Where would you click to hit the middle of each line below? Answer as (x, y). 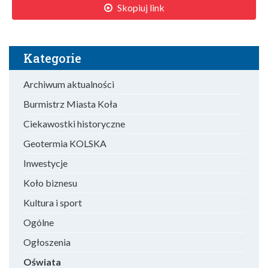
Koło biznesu (50, 183)
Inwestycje (45, 163)
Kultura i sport (53, 203)
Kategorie (52, 58)
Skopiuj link (141, 8)
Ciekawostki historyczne (74, 124)
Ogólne (39, 223)
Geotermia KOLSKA (65, 144)
